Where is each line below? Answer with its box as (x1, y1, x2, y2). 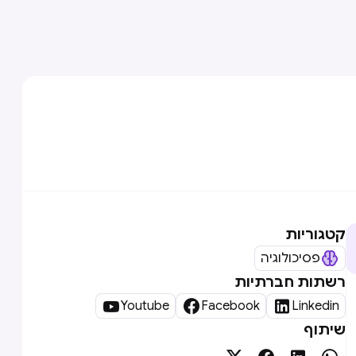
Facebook (201, 298, 260, 314)
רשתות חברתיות (234, 273, 346, 291)
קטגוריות (285, 226, 346, 243)
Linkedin (292, 298, 339, 314)
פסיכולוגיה (261, 250, 320, 266)
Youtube (121, 298, 169, 314)
